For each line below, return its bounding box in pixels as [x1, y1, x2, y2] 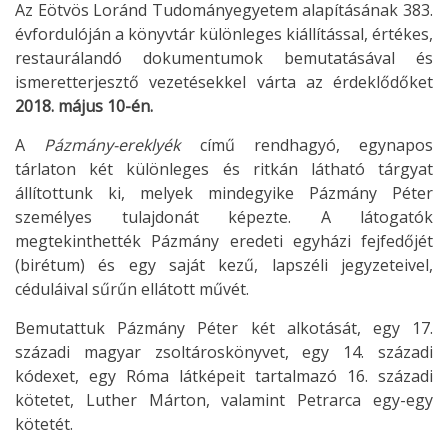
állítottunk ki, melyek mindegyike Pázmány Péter [15, 182, 433, 205]
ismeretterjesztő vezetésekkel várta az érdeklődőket [15, 71, 433, 94]
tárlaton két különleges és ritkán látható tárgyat [15, 158, 433, 181]
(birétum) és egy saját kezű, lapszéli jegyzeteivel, [15, 254, 433, 277]
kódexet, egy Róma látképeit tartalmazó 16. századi [15, 365, 433, 388]
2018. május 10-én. [15, 95, 153, 118]
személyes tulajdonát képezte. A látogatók [15, 206, 433, 229]
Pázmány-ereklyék [44, 134, 181, 157]
